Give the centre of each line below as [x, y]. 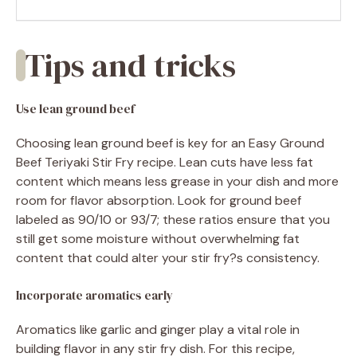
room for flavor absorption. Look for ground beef [159, 200]
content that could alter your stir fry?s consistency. [168, 257]
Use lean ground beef [75, 108]
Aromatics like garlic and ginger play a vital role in [158, 329]
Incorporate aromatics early [94, 295]
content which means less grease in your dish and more [177, 181]
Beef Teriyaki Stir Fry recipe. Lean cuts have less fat [165, 162]
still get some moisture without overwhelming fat [158, 238]
